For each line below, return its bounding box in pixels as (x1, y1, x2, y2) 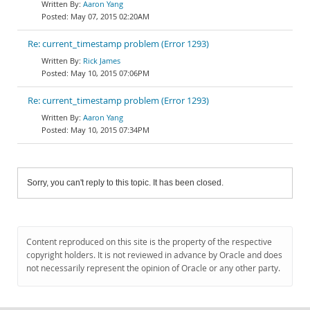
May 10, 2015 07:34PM (71, 125, 149, 135)
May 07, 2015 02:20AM (71, 11, 149, 21)
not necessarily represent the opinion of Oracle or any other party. (26, 262, 280, 274)
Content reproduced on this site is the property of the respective (26, 236, 272, 248)
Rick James (83, 55, 120, 66)
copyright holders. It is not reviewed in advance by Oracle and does (26, 249, 282, 261)
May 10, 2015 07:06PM (71, 68, 149, 78)
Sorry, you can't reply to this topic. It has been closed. (27, 178, 224, 188)
